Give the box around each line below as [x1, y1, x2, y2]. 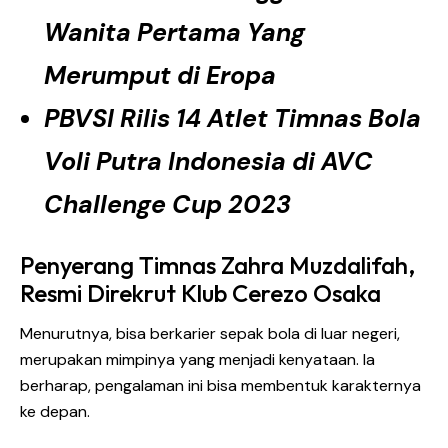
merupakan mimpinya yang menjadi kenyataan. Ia [20, 348, 375, 370]
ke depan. [20, 400, 90, 422]
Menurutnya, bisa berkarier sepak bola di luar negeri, [20, 322, 400, 344]
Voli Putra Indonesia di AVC [44, 144, 373, 178]
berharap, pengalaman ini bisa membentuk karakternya [20, 374, 421, 396]
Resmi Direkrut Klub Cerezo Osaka [20, 277, 381, 308]
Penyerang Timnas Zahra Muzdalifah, [20, 249, 415, 280]
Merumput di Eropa [44, 58, 276, 92]
